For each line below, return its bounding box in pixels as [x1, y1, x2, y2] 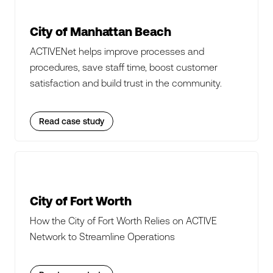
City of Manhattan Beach [30, 24, 171, 38]
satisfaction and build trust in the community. [30, 77, 222, 88]
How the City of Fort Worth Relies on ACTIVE [30, 215, 217, 226]
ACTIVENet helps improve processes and [30, 46, 204, 57]
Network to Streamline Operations [30, 231, 175, 242]
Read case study [39, 116, 104, 126]
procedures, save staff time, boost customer [30, 62, 218, 73]
